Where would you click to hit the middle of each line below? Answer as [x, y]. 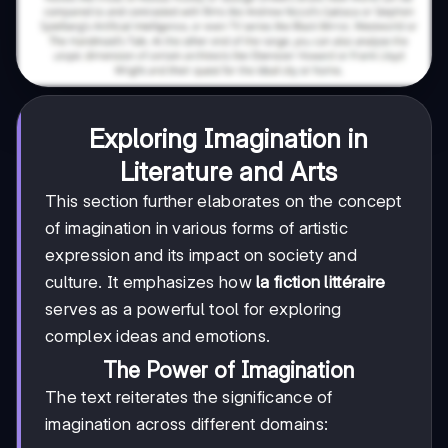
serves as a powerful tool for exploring [193, 309]
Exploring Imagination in [228, 139]
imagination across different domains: [187, 424]
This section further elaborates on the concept [223, 201]
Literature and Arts [228, 172]
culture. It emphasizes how [151, 282]
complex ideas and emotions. [158, 336]
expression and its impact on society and [201, 255]
